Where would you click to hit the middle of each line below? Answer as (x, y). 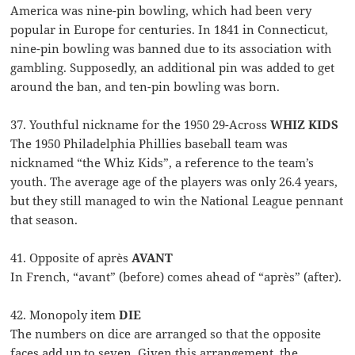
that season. (44, 220)
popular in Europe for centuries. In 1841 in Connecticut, (170, 30)
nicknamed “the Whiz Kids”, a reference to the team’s (162, 163)
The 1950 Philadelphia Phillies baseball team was (149, 144)
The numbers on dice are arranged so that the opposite (166, 334)
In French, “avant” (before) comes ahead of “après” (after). (176, 277)
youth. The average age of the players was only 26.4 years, (174, 182)
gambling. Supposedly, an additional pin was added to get (173, 68)
